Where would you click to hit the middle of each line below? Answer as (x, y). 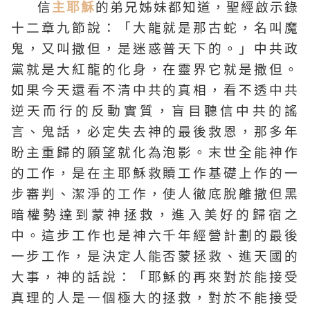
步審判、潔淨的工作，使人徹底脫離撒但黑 (155, 194)
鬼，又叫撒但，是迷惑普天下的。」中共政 (155, 49)
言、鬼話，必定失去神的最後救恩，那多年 (155, 132)
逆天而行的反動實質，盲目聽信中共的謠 (155, 111)
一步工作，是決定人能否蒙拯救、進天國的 (155, 257)
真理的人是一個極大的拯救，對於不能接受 (155, 298)
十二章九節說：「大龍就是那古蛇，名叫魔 (155, 28)
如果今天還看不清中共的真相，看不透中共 (155, 91)
